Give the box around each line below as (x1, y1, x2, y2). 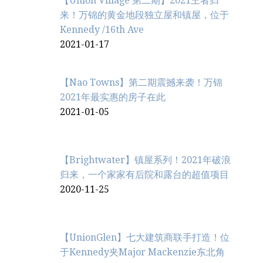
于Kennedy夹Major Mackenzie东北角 (60, 247, 225, 258)
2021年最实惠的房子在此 (60, 92, 166, 103)
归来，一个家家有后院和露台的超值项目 (60, 169, 229, 181)
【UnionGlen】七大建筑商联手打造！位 (60, 232, 230, 244)
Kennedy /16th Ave (60, 24, 144, 36)
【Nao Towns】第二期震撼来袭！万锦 (60, 77, 222, 89)
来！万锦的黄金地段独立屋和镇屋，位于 (60, 9, 229, 21)
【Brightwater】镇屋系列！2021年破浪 (60, 154, 231, 166)
